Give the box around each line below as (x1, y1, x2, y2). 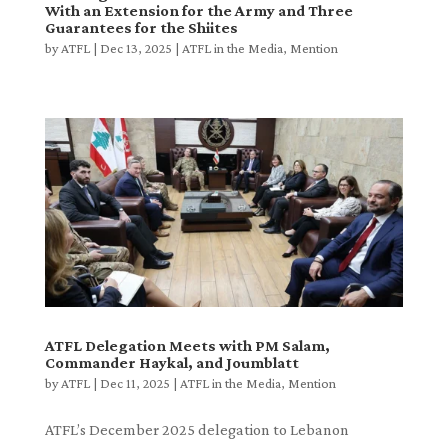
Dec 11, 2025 (99, 375, 170, 392)
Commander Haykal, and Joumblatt (44, 354, 299, 372)
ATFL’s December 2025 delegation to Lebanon (44, 421, 349, 439)
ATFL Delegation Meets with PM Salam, (44, 337, 330, 355)
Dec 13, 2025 (99, 40, 172, 57)
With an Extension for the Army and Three (44, 2, 353, 20)
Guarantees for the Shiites (44, 19, 238, 37)
